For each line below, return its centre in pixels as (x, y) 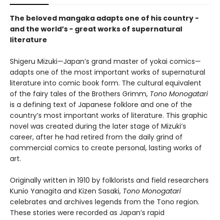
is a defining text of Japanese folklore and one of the (101, 105)
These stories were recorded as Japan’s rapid (87, 213)
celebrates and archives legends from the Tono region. (105, 202)
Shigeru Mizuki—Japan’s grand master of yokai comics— (105, 61)
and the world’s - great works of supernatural (96, 29)
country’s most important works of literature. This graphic (109, 115)
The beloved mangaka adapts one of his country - (104, 18)
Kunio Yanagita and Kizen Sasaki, (66, 191)
